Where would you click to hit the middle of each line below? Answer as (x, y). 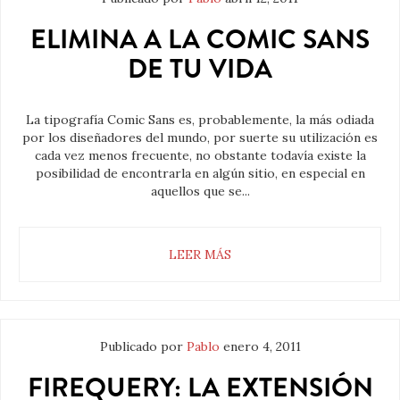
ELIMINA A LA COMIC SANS (200, 40)
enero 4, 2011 (262, 347)
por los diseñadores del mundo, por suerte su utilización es (200, 138)
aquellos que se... (200, 192)
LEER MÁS (200, 255)
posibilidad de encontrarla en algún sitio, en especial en (200, 174)
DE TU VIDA (200, 69)
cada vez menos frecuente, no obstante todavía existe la (200, 156)
